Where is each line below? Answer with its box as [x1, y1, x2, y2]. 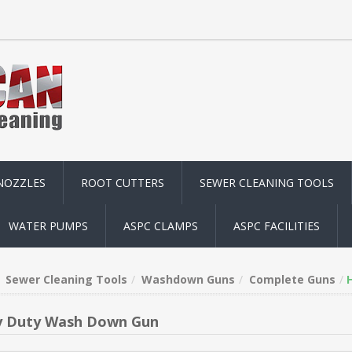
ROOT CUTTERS [81, 175, 164, 190]
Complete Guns [248, 272, 335, 287]
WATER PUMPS [9, 218, 88, 233]
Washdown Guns [141, 272, 235, 287]
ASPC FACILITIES [233, 218, 320, 233]
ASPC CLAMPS [123, 218, 198, 233]
